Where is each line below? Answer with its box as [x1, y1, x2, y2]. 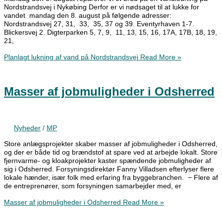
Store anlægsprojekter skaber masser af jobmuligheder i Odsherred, [4, 140, 218, 148]
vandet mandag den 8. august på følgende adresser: [4, 11, 171, 19]
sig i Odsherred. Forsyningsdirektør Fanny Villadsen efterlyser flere [4, 165, 214, 173]
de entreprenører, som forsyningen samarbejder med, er [4, 182, 181, 190]
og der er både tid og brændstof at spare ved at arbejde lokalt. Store [4, 148, 218, 156]
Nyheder [14, 124, 41, 132]
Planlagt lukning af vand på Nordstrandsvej [4, 54, 138, 61]
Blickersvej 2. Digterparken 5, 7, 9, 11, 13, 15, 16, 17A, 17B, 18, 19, [4, 28, 217, 36]
